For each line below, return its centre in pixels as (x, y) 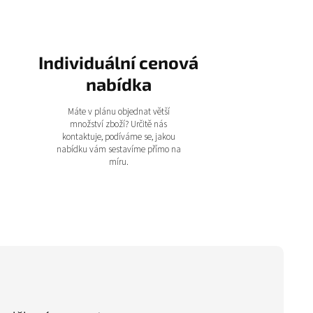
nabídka (118, 84)
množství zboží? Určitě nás (119, 124)
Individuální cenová (119, 62)
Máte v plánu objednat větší (118, 112)
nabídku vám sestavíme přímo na (118, 150)
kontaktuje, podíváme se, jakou (118, 137)
